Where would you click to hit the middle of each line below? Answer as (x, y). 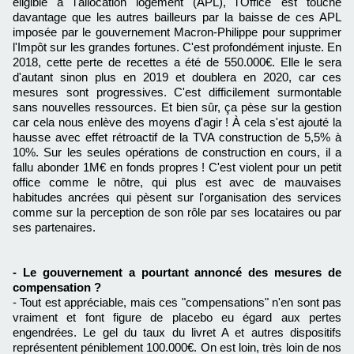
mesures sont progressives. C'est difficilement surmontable (177, 92)
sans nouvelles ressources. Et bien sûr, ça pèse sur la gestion (177, 107)
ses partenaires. (54, 228)
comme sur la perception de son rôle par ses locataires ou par (177, 213)
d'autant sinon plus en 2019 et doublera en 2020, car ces (177, 77)
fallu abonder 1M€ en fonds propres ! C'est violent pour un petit (177, 168)
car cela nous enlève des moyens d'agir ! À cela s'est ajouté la (177, 122)
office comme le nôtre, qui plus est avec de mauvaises (177, 183)
